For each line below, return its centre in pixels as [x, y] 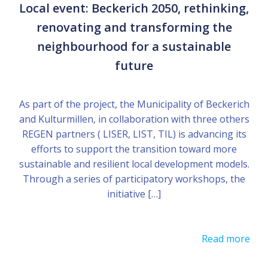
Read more [226, 238]
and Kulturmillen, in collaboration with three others [134, 119]
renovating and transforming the [134, 27]
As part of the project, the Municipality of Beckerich [134, 104]
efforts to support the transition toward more [134, 149]
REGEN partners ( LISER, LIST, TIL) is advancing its [134, 134]
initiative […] [134, 194]
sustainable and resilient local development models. [134, 164]
